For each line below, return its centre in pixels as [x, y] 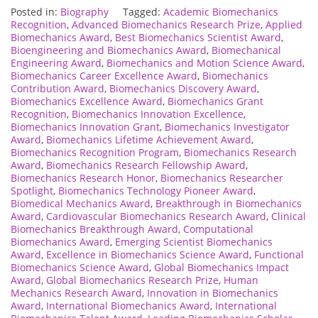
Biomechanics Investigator [227, 126]
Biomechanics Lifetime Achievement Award [149, 139]
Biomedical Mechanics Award [81, 203]
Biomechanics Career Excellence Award [104, 75]
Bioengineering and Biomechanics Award [109, 50]
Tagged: [143, 11]
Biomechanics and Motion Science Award [204, 62]
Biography [84, 11]
